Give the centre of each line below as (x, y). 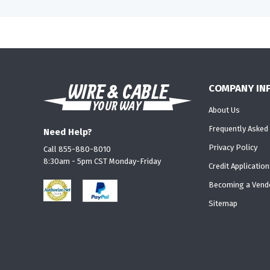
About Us (224, 110)
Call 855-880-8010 (77, 149)
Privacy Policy (233, 148)
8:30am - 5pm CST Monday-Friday (102, 161)
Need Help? (68, 132)
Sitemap (223, 204)
